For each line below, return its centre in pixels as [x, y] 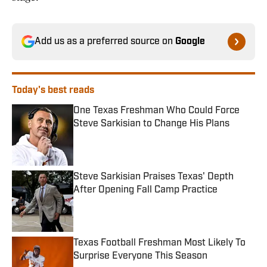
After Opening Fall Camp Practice [145, 190]
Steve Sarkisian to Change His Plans [151, 124]
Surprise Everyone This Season [140, 257]
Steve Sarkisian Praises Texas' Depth [153, 177]
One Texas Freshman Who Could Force [156, 111]
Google [190, 42]
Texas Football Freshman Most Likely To [159, 243]
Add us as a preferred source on [105, 42]
